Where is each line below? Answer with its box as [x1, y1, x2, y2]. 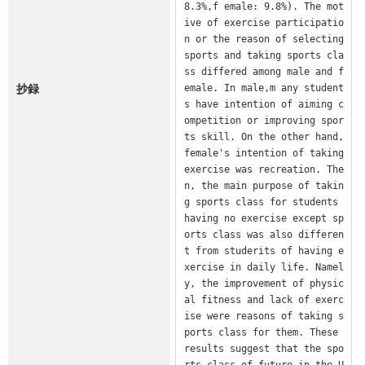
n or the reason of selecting [183, 33, 344, 45]
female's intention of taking [183, 147, 344, 159]
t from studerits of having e [183, 244, 344, 257]
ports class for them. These [183, 326, 338, 338]
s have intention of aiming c [183, 98, 344, 110]
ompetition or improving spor [183, 114, 344, 126]
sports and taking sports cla [183, 49, 344, 61]
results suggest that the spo [183, 342, 344, 354]
